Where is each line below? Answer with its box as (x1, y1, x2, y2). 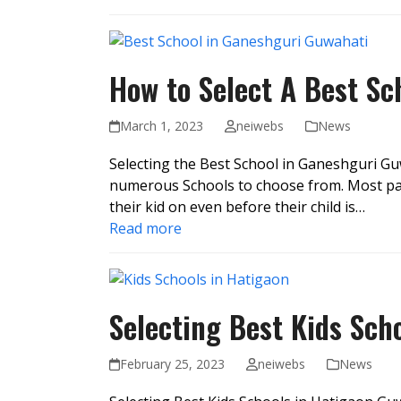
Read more (109, 218, 182, 239)
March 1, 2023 (120, 117, 204, 135)
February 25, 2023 (120, 354, 226, 372)
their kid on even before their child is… (109, 197, 365, 218)
